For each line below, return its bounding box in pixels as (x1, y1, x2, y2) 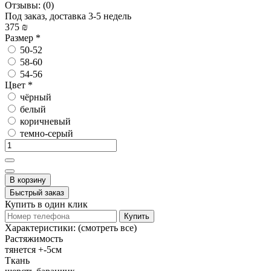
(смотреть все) (78, 222, 137, 233)
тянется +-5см (5, 244, 62, 255)
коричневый (18, 116, 71, 126)
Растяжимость (5, 233, 63, 244)
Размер (5, 32, 36, 43)
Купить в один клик (5, 198, 88, 209)
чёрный (18, 91, 51, 102)
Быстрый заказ (10, 188, 64, 197)
